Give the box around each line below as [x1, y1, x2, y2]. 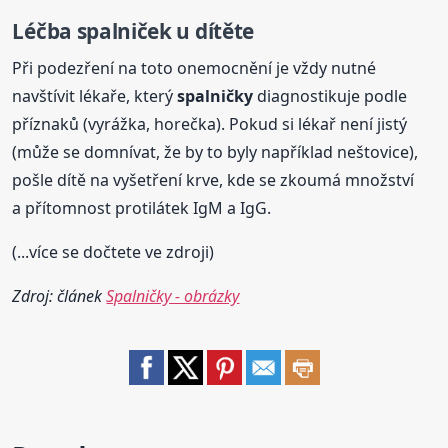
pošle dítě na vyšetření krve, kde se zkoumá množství [12, 168, 415, 191]
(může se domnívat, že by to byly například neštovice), [12, 140, 419, 163]
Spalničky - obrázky [106, 284, 240, 307]
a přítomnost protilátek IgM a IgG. [12, 196, 272, 219]
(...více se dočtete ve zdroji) [12, 240, 215, 263]
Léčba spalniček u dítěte [12, 17, 254, 46]
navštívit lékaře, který [12, 84, 178, 107]
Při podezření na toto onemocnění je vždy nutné [12, 56, 377, 79]
